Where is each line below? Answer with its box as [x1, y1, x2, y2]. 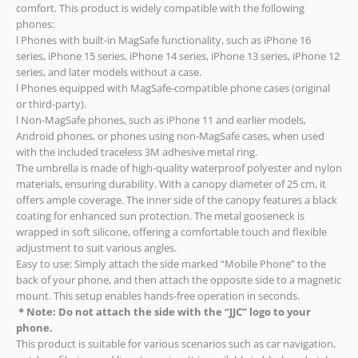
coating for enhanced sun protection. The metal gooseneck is [16, 208, 304, 223]
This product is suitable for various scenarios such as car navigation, [16, 336, 336, 351]
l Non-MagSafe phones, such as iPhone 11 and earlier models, [16, 112, 306, 127]
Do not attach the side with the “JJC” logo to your [56, 304, 311, 319]
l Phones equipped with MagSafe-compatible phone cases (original [16, 80, 330, 95]
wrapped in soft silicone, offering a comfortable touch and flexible [16, 224, 327, 239]
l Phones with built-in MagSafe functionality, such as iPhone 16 [16, 32, 311, 47]
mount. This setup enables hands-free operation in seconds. [16, 288, 300, 303]
